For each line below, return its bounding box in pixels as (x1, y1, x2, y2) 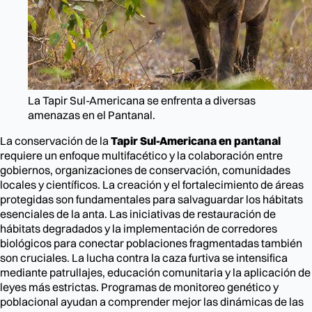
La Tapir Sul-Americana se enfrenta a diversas (28, 93, 256, 107)
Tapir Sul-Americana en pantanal (111, 133, 281, 148)
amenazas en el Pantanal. (28, 107, 155, 122)
